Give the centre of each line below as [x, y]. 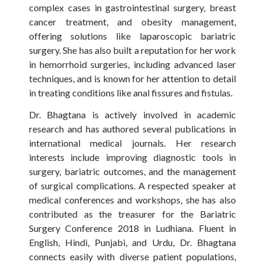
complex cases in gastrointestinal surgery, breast [132, 8]
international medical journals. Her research [132, 143]
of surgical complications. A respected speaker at [132, 185]
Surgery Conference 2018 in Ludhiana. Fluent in [132, 228]
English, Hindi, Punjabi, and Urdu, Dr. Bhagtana [132, 242]
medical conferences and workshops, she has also [132, 199]
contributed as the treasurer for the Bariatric [132, 214]
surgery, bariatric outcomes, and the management [132, 171]
